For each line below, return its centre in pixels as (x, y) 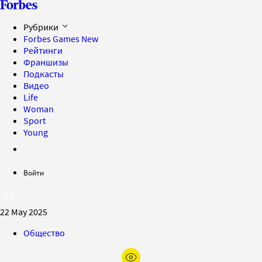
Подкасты (44, 74)
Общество (44, 233)
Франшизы (46, 62)
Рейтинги (43, 50)
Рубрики (42, 27)
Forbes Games (52, 39)
